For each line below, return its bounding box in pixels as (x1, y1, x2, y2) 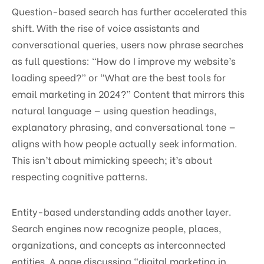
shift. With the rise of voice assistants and (12, 20, 200, 34)
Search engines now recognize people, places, (12, 220, 222, 235)
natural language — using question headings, (12, 103, 217, 117)
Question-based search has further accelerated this (12, 4, 247, 18)
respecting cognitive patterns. (12, 169, 147, 183)
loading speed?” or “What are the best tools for (12, 70, 226, 84)
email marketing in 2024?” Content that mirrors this (12, 86, 245, 100)
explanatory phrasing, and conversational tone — (12, 119, 236, 133)
